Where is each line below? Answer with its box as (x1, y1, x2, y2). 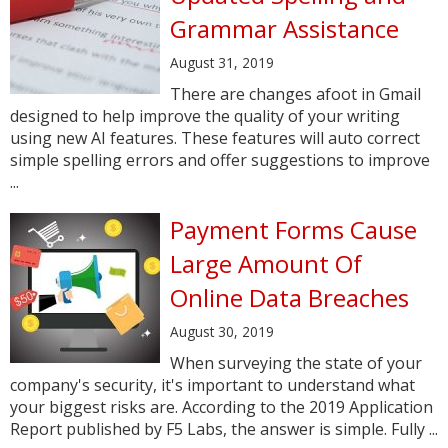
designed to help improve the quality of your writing (10, 105, 400, 127)
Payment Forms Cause (170, 213, 417, 246)
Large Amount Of (170, 247, 362, 280)
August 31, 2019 (170, 53, 274, 72)
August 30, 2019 (170, 322, 274, 341)
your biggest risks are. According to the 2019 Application (10, 396, 433, 418)
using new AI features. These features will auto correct (10, 127, 420, 149)
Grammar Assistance (170, 12, 399, 45)
